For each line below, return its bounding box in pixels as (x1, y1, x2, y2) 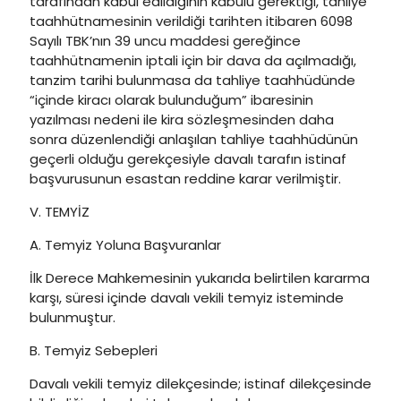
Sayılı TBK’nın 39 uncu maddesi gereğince (30, 31, 301, 50)
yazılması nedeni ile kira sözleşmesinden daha (30, 110, 334, 129)
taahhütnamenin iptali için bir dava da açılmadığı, (30, 51, 356, 70)
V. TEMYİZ (30, 202, 90, 221)
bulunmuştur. (30, 308, 115, 327)
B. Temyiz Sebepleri (30, 341, 158, 360)
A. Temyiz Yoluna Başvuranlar (30, 235, 221, 254)
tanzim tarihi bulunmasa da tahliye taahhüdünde (30, 71, 355, 90)
